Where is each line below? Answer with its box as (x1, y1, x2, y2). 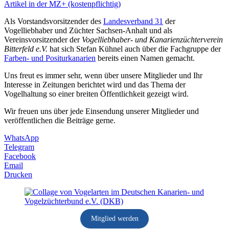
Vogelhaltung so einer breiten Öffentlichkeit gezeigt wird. (4, 89, 189, 98)
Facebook (4, 151, 36, 161)
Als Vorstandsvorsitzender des (4, 16, 103, 26)
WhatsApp (4, 133, 39, 142)
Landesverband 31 (103, 16, 163, 26)
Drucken (4, 170, 32, 179)
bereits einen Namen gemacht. (96, 53, 195, 62)
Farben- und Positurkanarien (4, 53, 96, 62)
